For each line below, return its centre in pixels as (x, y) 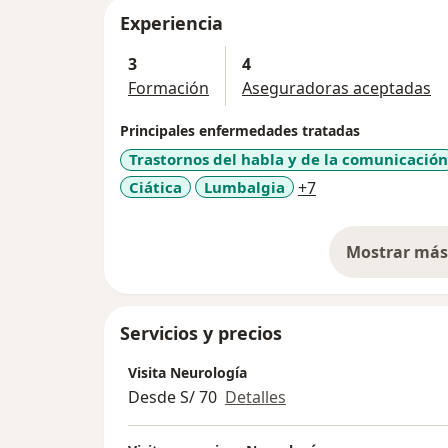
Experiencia (171, 23)
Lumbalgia (244, 186)
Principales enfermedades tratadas (240, 131)
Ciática (155, 186)
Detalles (255, 397)
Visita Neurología (187, 373)
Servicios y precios (201, 333)
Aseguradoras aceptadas (336, 88)
